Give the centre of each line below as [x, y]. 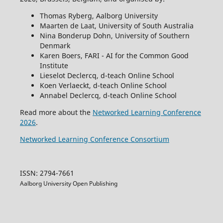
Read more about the [56, 112]
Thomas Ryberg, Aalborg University [99, 16]
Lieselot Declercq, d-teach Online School [107, 76]
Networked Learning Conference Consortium [94, 139]
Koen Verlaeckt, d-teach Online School [103, 86]
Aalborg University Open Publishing [68, 184]
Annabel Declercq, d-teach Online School [108, 96]
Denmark [55, 46]
